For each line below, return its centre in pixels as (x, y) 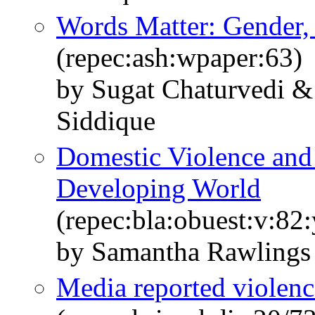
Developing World (159, 188)
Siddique (106, 121)
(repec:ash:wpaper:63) (179, 58)
